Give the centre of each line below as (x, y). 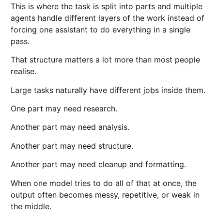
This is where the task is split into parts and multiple (107, 6)
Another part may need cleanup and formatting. (99, 164)
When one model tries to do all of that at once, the (104, 183)
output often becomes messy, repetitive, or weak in (105, 194)
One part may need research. (64, 108)
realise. (24, 71)
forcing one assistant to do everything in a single (101, 29)
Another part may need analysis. (70, 127)
